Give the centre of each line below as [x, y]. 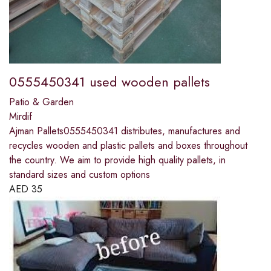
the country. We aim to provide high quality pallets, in [117, 160]
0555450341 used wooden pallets [109, 82]
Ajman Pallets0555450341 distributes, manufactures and [125, 131]
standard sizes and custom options [80, 175]
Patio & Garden [41, 102]
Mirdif [21, 117]
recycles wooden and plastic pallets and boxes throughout [128, 146]
